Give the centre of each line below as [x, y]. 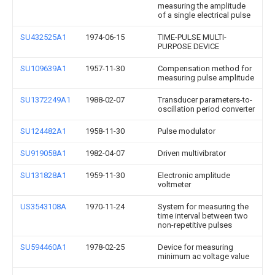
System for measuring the [203, 207]
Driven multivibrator [192, 153]
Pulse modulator [187, 131]
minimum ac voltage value [203, 256]
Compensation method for [205, 68]
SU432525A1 [43, 37]
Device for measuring [196, 247]
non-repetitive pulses [195, 225]
